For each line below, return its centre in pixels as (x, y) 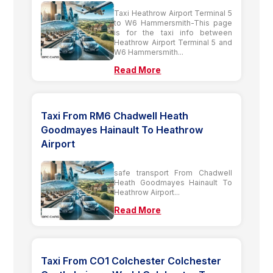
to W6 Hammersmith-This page (173, 23)
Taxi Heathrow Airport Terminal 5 (173, 13)
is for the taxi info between (173, 32)
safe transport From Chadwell (173, 172)
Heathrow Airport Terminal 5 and (173, 42)
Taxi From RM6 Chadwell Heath (115, 115)
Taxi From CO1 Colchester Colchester (131, 261)
